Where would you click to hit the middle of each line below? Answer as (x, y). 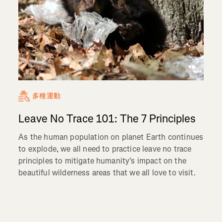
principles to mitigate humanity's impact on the (102, 161)
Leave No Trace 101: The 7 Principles (107, 118)
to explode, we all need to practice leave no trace (105, 149)
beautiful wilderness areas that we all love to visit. (108, 172)
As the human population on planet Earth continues (111, 137)
